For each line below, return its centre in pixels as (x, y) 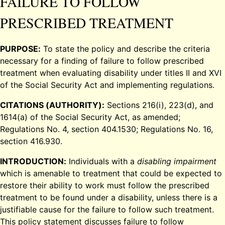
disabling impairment (177, 161)
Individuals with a (102, 161)
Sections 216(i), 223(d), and (159, 105)
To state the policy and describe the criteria (125, 48)
